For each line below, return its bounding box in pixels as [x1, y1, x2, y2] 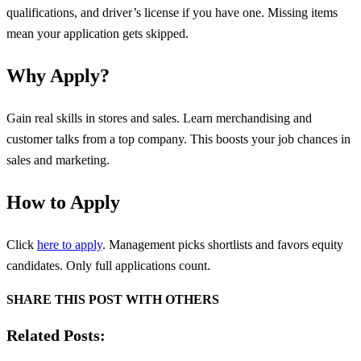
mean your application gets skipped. [6, 26, 189, 40]
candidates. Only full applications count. [6, 258, 210, 272]
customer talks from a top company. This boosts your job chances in [6, 131, 351, 146]
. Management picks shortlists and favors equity [102, 237, 343, 251]
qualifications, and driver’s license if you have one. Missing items [6, 5, 338, 19]
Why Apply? [6, 65, 110, 87]
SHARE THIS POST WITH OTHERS [6, 292, 219, 306]
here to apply [37, 237, 102, 251]
